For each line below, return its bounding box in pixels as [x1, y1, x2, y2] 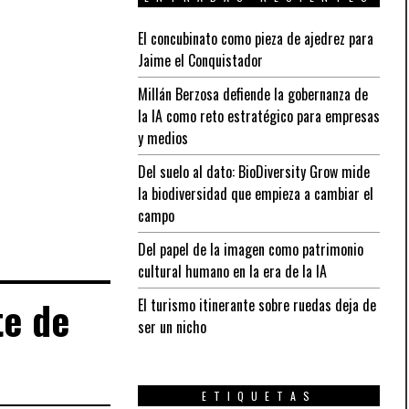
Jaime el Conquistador [138, 48, 263, 71]
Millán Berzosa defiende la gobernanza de [138, 82, 368, 105]
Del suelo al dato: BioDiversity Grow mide [138, 160, 370, 183]
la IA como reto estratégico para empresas [138, 104, 380, 127]
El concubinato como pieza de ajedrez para [138, 26, 373, 49]
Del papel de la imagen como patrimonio [138, 237, 363, 260]
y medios [138, 126, 188, 149]
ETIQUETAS [201, 387, 317, 404]
